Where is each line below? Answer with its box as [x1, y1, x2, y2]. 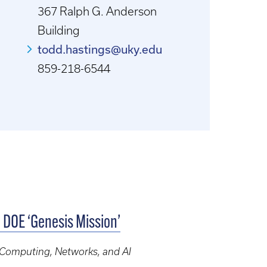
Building [38, 23, 80, 37]
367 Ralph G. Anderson [38, 4, 157, 18]
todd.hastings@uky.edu [38, 42, 163, 56]
